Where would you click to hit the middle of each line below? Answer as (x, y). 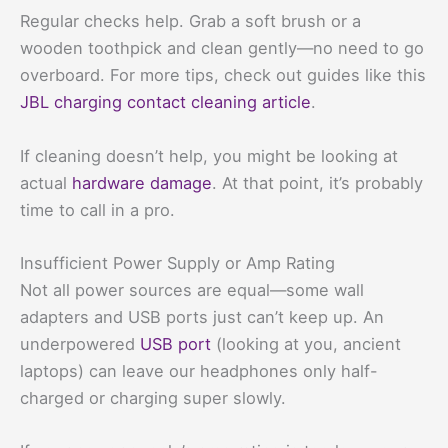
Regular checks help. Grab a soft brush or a (190, 21)
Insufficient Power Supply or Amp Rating (177, 262)
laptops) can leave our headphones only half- (199, 370)
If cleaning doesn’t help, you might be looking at (209, 155)
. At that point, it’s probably (317, 182)
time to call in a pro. (97, 209)
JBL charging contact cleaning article (165, 102)
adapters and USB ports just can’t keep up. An (202, 316)
